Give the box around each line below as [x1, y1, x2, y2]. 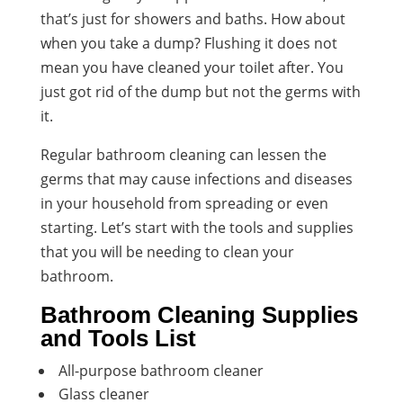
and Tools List [40, 324, 196, 352]
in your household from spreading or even [40, 193, 328, 213]
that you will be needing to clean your [40, 241, 294, 262]
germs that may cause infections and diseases [40, 168, 353, 189]
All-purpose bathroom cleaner [58, 360, 264, 381]
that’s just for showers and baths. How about [40, 8, 345, 29]
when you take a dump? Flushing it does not [40, 32, 337, 53]
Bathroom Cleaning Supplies [40, 300, 358, 328]
